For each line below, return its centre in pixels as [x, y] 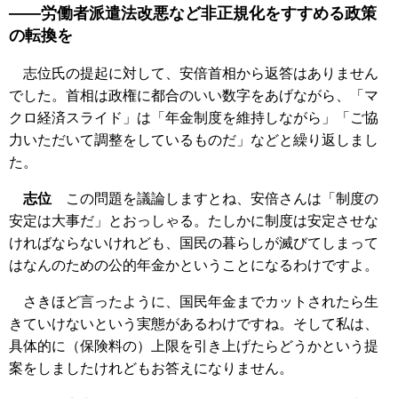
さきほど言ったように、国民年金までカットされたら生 [194, 302]
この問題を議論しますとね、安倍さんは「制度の [215, 199]
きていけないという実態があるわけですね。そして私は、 [194, 324]
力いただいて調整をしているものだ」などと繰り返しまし [194, 140]
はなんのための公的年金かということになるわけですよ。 [194, 266]
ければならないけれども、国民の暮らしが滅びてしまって [194, 243]
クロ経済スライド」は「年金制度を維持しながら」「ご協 [194, 118]
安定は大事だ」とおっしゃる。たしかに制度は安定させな [194, 221]
